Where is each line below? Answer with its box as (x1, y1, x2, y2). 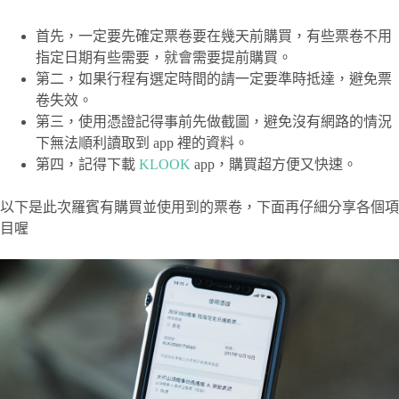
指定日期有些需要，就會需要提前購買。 (36, 49, 292, 65)
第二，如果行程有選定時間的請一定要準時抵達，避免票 (36, 70, 392, 86)
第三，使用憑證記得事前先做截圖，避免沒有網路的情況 (36, 113, 392, 129)
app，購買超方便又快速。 (191, 156, 357, 172)
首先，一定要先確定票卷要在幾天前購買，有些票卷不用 (36, 28, 392, 44)
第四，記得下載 (36, 156, 139, 172)
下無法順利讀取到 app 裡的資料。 (36, 134, 248, 151)
